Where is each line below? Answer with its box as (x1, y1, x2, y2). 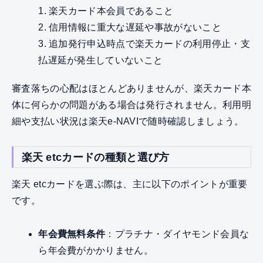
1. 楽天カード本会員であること (38, 6, 174, 16)
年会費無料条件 (38, 228, 106, 239)
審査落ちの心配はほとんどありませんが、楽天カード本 (12, 83, 251, 93)
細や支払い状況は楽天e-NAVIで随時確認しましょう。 (12, 116, 244, 126)
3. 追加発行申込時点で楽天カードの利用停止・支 (38, 39, 250, 49)
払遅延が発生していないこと (38, 55, 163, 66)
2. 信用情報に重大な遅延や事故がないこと (38, 22, 221, 33)
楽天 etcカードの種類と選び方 (21, 151, 170, 163)
